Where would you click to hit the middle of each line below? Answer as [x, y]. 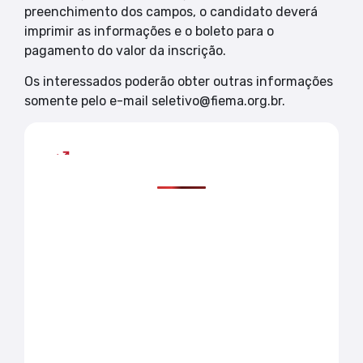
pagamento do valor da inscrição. [128, 50]
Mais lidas [128, 163]
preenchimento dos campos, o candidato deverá [171, 11]
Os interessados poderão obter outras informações [179, 82]
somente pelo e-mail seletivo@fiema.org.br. [156, 101]
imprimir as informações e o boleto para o [149, 31]
